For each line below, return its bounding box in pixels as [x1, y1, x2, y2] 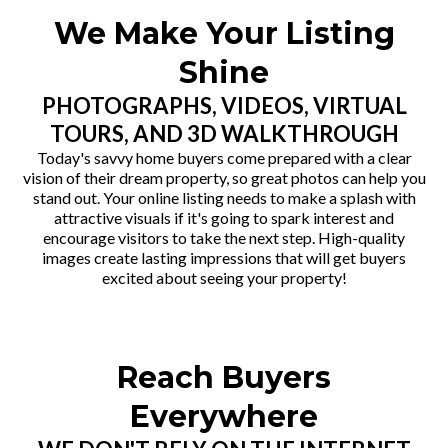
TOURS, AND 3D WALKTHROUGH [49, 119, 399, 147]
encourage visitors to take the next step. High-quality [43, 227, 405, 247]
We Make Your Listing [53, 14, 395, 52]
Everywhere [130, 397, 318, 435]
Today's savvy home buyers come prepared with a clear [36, 147, 412, 167]
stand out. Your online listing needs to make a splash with [32, 187, 416, 207]
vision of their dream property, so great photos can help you [22, 167, 426, 187]
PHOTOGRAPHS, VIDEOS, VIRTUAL [41, 91, 407, 119]
